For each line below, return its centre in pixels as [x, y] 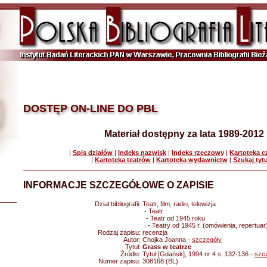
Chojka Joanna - [167, 240]
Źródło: [131, 254]
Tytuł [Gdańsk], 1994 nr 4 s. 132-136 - [198, 254]
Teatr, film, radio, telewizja [179, 204]
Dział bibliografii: [119, 204]
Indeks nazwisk [142, 153]
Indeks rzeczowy [198, 153]
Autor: [133, 240]
